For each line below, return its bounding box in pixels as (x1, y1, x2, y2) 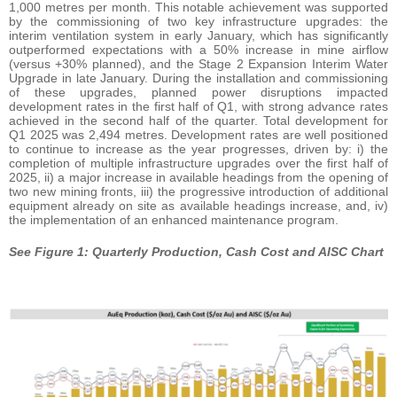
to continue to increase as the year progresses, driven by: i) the (9, 142, 388, 157)
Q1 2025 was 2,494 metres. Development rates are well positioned (9, 128, 388, 143)
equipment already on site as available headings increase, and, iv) (9, 198, 388, 214)
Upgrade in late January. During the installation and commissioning (9, 71, 388, 86)
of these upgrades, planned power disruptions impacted (9, 85, 388, 100)
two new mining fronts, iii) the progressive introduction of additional (9, 184, 388, 199)
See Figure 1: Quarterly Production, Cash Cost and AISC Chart (9, 245, 384, 260)
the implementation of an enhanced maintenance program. (9, 213, 339, 228)
